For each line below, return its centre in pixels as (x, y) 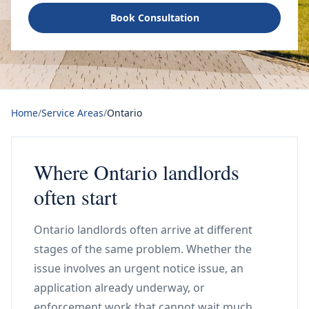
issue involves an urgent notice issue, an (139, 268)
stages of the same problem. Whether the (143, 249)
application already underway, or (119, 288)
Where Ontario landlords (137, 172)
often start (76, 197)
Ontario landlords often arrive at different (143, 230)
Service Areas (72, 113)
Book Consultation (154, 18)
